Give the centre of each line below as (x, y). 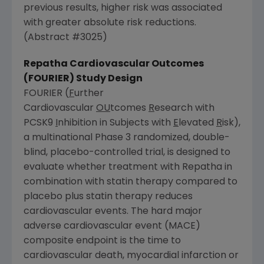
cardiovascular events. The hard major (113, 212)
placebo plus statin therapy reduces (108, 197)
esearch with (184, 109)
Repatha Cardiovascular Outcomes (114, 65)
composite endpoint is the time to (102, 241)
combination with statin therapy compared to (131, 182)
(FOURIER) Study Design (83, 79)
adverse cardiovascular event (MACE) (112, 227)
